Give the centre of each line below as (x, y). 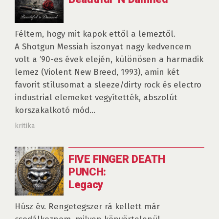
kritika (25, 126)
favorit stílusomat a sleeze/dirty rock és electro (108, 85)
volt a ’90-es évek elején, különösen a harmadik (109, 59)
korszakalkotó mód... (55, 110)
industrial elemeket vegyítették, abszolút (96, 98)
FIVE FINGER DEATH (117, 159)
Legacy (86, 184)
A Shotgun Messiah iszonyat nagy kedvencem (103, 47)
